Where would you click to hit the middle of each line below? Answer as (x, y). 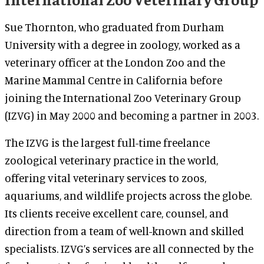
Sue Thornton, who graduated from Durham (114, 27)
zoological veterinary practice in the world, (111, 160)
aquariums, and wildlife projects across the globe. (128, 195)
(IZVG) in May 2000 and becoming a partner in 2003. (132, 115)
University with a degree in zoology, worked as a (123, 44)
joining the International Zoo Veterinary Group (123, 98)
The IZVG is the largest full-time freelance (107, 142)
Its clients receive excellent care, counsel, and (117, 213)
